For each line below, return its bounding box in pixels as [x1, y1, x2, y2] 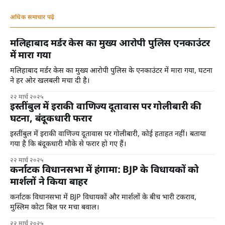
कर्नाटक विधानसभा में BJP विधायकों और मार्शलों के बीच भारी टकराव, [10, 193, 196, 203]
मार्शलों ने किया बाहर [10, 176, 87, 189]
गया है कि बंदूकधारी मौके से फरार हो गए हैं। [10, 140, 127, 150]
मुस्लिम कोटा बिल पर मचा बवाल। [10, 203, 99, 213]
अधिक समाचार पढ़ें [10, 14, 55, 22]
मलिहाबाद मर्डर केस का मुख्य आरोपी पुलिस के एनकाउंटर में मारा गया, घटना [10, 66, 212, 76]
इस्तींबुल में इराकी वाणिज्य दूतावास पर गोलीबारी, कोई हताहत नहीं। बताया [10, 130, 206, 140]
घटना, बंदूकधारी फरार [10, 113, 92, 126]
